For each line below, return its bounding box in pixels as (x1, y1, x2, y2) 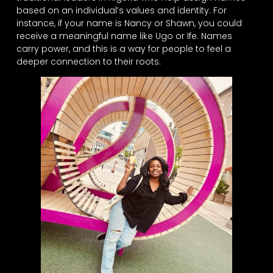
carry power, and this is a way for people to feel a (16, 42, 231, 55)
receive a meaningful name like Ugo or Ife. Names (16, 29, 232, 42)
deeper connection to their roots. (16, 55, 161, 68)
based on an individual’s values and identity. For (16, 4, 227, 16)
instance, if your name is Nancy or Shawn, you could (16, 16, 242, 29)
